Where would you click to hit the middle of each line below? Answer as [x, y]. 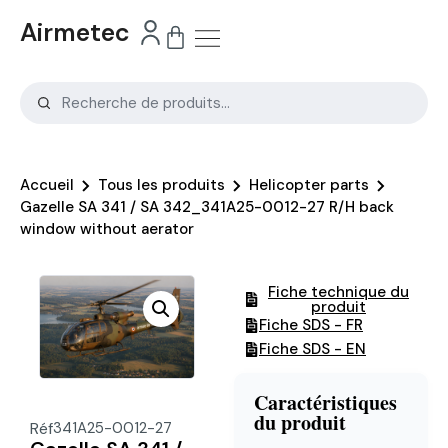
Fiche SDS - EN [312, 348]
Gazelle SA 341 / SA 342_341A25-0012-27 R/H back [207, 206]
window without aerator [107, 228]
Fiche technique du [338, 291]
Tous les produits [161, 184]
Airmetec [75, 32]
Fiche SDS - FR [311, 324]
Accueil [47, 184]
